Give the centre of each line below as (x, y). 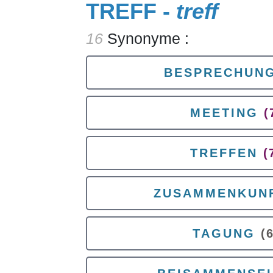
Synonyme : (146, 38)
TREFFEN (224, 153)
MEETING (224, 113)
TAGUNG (224, 233)
